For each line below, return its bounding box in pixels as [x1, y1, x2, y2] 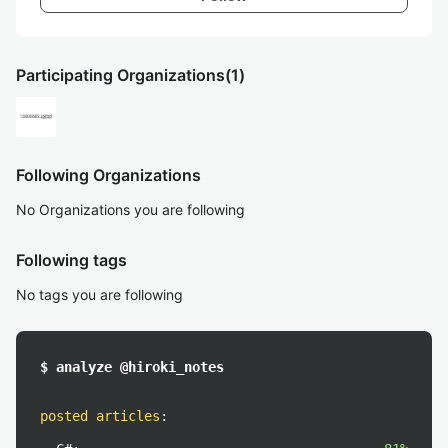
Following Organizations [16, 165, 201, 185]
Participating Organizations [16, 65, 225, 85]
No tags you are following [16, 286, 183, 303]
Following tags [16, 250, 127, 270]
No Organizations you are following [16, 201, 245, 218]
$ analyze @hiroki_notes [40, 359, 224, 375]
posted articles [40, 408, 160, 424]
